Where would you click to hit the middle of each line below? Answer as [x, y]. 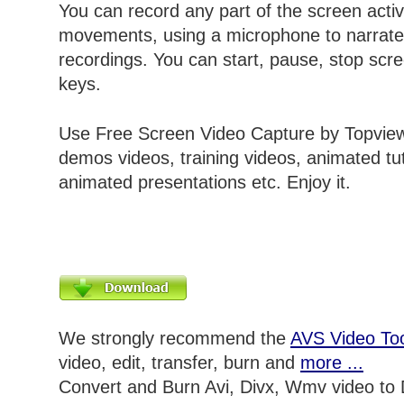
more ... [332, 363]
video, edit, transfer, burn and [179, 363]
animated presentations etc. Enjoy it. [205, 183]
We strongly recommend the [174, 339]
